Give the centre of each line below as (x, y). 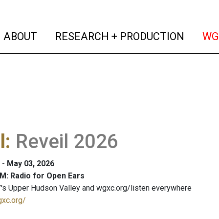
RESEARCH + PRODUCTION (119, 36)
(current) (58, 36)
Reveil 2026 (67, 142)
